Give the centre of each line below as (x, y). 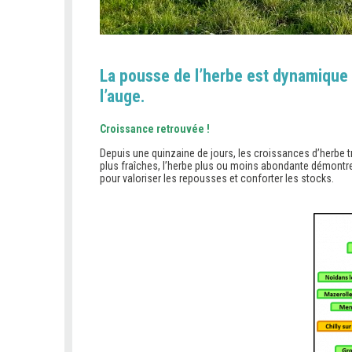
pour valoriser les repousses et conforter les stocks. (217, 178)
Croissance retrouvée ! (155, 129)
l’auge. (123, 96)
